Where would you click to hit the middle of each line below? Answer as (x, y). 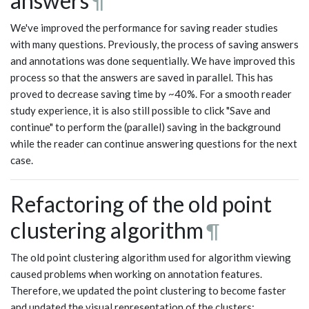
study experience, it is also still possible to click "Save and (140, 110)
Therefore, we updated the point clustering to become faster (148, 290)
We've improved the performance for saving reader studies (144, 27)
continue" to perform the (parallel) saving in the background (146, 127)
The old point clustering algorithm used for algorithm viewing (151, 257)
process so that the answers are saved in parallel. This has (142, 77)
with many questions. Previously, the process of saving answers (154, 44)
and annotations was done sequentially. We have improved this (153, 60)
